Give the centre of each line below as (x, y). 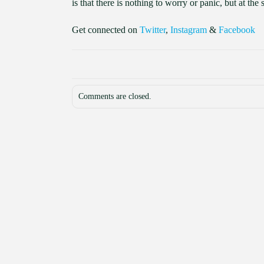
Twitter (153, 30)
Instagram (189, 30)
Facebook (237, 30)
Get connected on (106, 30)
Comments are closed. (115, 96)
